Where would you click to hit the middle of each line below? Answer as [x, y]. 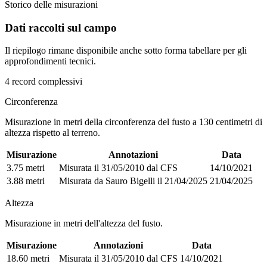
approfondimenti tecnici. [50, 61]
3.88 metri [26, 181]
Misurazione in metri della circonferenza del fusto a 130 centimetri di [133, 122]
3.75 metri [26, 168]
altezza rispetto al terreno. [52, 133]
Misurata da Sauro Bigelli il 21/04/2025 [133, 181]
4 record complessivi [44, 82]
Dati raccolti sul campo [61, 27]
